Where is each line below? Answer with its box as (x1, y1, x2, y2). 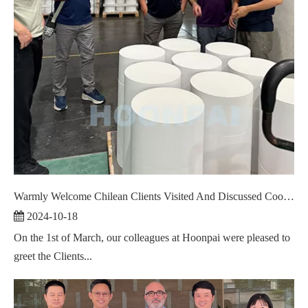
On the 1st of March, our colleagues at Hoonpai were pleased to (14, 232, 290, 243)
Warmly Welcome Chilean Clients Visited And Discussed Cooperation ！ (283, 190, 294, 202)
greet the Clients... (14, 250, 92, 262)
